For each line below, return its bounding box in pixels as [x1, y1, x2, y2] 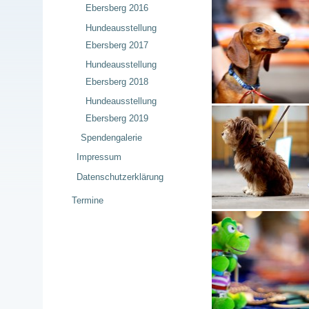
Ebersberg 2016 [85, 3, 148, 14]
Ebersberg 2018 [85, 76, 148, 87]
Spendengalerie [81, 132, 143, 143]
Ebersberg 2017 [85, 39, 148, 50]
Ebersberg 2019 [85, 113, 148, 124]
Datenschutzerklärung [76, 171, 163, 182]
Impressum [76, 152, 121, 163]
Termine [72, 195, 104, 206]
